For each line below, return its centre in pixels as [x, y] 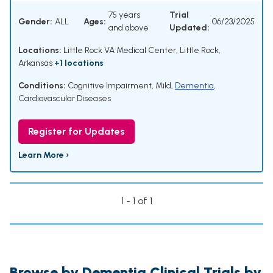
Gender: [35, 21]
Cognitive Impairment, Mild [119, 86]
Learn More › [44, 155]
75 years [124, 15]
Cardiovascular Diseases [65, 99]
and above [129, 28]
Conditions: [42, 86]
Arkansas [36, 63]
